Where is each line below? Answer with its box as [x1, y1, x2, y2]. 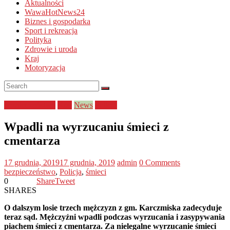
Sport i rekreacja [25, 26, 78, 35]
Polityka [25, 35, 51, 44]
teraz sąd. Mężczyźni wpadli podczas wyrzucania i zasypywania [4, 212, 225, 221]
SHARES [4, 185, 36, 195]
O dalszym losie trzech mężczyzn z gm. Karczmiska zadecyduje [4, 203, 222, 212]
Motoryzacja [25, 63, 65, 72]
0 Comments [139, 158, 180, 167]
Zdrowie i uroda [25, 44, 77, 53]
